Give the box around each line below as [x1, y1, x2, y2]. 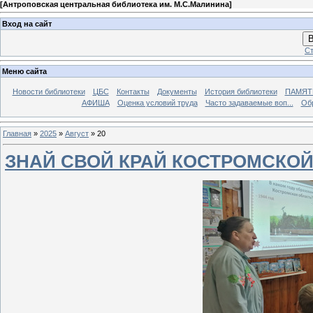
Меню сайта [2, 67, 47, 76]
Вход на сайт [2, 19, 52, 28]
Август [65, 129, 89, 138]
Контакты [116, 87, 150, 96]
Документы [156, 87, 197, 96]
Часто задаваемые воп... [205, 99, 293, 108]
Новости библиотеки [12, 87, 85, 96]
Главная [3, 129, 31, 138]
